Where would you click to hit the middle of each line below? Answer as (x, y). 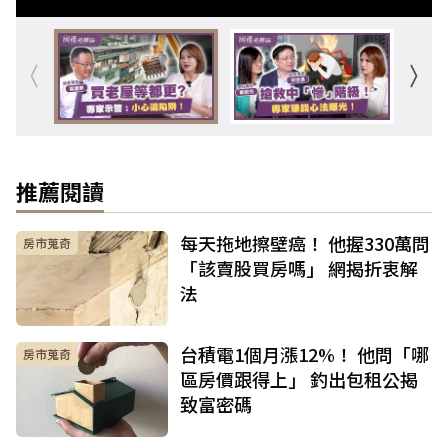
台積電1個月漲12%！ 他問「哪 (304, 354)
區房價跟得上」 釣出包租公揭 (299, 379)
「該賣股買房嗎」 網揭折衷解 (299, 268)
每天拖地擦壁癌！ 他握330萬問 (305, 243)
